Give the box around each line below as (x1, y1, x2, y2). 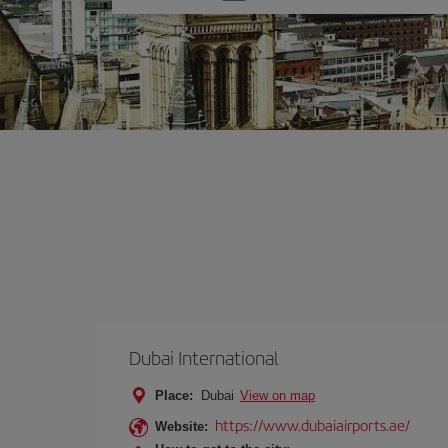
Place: (155, 388, 193, 403)
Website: (155, 419, 208, 434)
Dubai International (129, 344, 283, 371)
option (131, 8, 172, 30)
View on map (240, 388, 315, 403)
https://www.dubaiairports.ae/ (215, 414, 410, 435)
